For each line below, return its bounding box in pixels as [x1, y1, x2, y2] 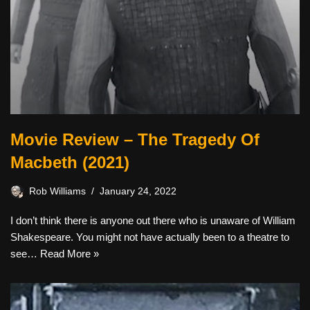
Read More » [40, 247, 99, 259]
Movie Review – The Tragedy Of [10, 129, 259, 149]
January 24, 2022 [100, 185, 176, 197]
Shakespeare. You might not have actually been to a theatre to [10, 230, 289, 243]
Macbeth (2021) [10, 152, 129, 172]
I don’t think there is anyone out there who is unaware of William [10, 214, 295, 226]
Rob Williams [29, 185, 86, 197]
